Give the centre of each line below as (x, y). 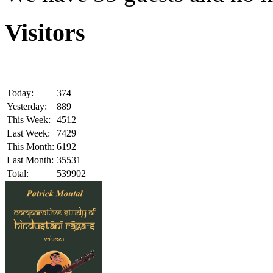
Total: (18, 174)
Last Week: (28, 133)
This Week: (29, 120)
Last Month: (30, 160)
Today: (20, 93)
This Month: (30, 147)
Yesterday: (27, 107)
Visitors (45, 33)
